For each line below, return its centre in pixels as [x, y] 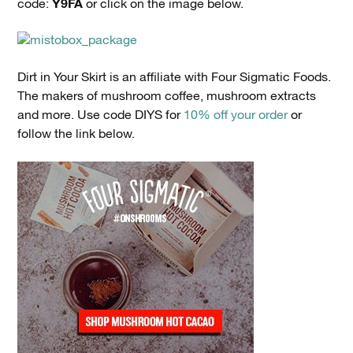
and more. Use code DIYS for [101, 115]
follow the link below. [76, 134]
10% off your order [236, 115]
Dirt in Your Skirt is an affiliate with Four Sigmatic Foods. [175, 77]
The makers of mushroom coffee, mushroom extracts [167, 96]
